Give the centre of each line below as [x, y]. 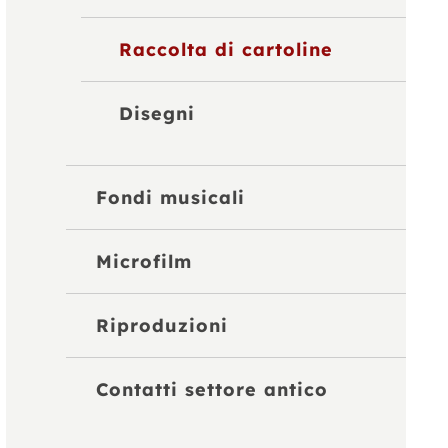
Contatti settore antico [212, 389]
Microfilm [144, 261]
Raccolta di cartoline [225, 49]
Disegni [156, 113]
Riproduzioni [162, 325]
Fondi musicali [171, 197]
